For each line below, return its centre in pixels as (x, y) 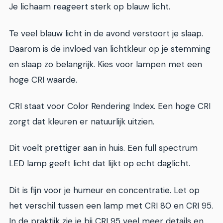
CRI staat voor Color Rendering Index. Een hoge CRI (110, 106)
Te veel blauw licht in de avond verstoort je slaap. (106, 33)
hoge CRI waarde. (43, 79)
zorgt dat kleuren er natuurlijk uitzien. (82, 122)
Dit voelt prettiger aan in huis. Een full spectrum (103, 148)
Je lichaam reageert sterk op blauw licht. (90, 7)
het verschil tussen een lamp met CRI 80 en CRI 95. (111, 205)
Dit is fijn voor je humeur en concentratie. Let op (104, 190)
